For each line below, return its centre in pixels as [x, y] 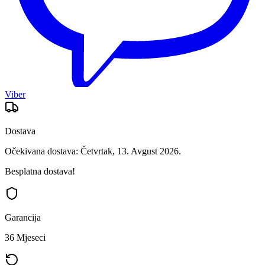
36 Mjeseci [25, 237]
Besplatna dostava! [40, 171]
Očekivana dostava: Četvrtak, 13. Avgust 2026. [93, 151]
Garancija [23, 217]
